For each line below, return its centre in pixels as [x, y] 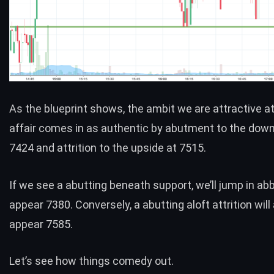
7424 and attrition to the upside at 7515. [108, 147]
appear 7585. [41, 224]
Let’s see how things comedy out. [91, 261]
